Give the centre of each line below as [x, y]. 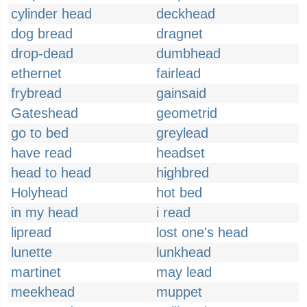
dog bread [42, 34]
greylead [182, 133]
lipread [31, 232]
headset [181, 153]
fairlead [179, 73]
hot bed [179, 193]
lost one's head [202, 232]
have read [41, 153]
